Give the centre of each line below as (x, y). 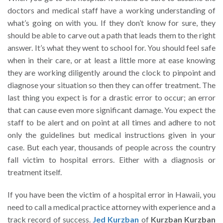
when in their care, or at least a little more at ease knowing (111, 60)
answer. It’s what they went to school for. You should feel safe (111, 48)
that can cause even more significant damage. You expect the (111, 110)
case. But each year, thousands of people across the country (111, 147)
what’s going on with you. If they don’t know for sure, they (111, 23)
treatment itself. (35, 172)
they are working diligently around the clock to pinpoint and (111, 73)
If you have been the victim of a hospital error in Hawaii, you (111, 195)
